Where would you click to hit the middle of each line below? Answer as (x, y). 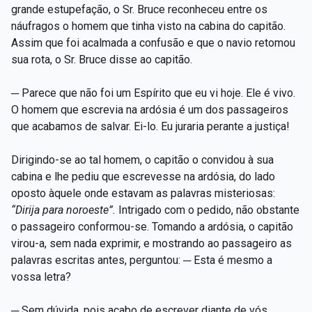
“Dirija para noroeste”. (65, 210)
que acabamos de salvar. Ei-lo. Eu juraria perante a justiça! (150, 126)
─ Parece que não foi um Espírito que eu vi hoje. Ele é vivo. (153, 93)
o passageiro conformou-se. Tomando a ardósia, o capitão (152, 226)
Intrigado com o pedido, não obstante (209, 210)
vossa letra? (41, 276)
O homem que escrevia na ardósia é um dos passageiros (150, 109)
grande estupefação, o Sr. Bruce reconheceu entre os (139, 9)
